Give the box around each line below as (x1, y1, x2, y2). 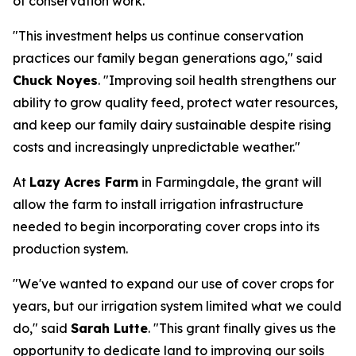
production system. (13, 241, 128, 257)
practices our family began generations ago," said (13, 50, 323, 66)
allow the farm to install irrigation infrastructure (13, 196, 304, 212)
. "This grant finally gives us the (148, 320, 336, 336)
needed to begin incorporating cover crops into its (13, 219, 319, 234)
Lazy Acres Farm (29, 174, 138, 190)
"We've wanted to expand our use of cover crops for (13, 276, 334, 292)
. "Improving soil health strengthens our (98, 72, 336, 88)
